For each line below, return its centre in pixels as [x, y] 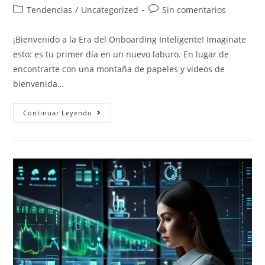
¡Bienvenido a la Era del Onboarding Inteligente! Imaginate [130, 40]
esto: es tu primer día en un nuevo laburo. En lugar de [121, 54]
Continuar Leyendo [58, 113]
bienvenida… [39, 84]
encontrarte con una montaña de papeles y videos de [119, 69]
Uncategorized [110, 10]
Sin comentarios [194, 10]
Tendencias [50, 10]
